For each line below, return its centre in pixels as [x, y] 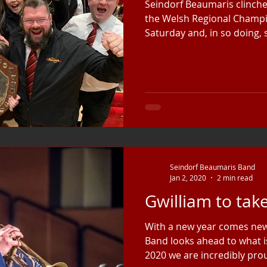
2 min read [235, 177]
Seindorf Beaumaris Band [212, 167]
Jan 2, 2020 [188, 177]
